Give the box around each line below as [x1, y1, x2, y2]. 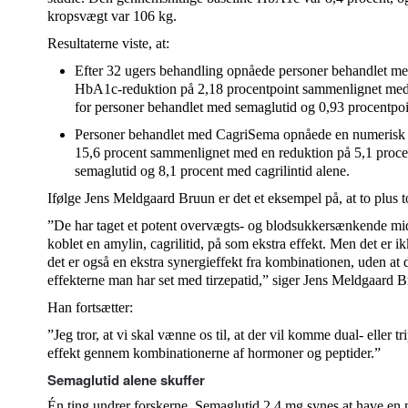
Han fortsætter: [47, 300, 133, 315]
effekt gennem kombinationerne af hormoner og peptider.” [47, 345, 384, 361]
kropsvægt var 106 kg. [47, 8, 180, 24]
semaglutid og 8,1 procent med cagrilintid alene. [75, 163, 353, 178]
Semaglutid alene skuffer [47, 370, 205, 390]
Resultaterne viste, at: [47, 36, 173, 51]
